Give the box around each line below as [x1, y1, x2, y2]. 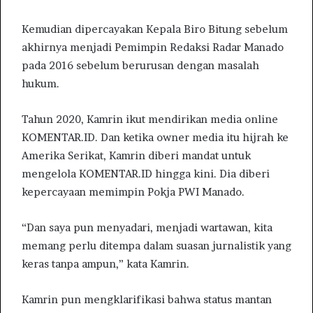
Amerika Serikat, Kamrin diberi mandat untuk [22, 148, 251, 162]
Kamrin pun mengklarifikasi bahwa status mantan [22, 292, 272, 306]
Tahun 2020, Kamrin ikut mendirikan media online [22, 112, 278, 126]
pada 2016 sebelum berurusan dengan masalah [22, 58, 259, 72]
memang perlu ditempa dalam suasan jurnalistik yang [22, 238, 291, 252]
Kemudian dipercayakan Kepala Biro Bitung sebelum [22, 22, 288, 36]
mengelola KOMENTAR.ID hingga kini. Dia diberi [22, 166, 270, 180]
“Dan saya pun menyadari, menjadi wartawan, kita [22, 220, 272, 234]
